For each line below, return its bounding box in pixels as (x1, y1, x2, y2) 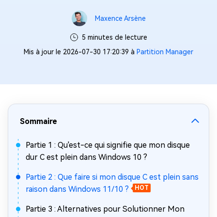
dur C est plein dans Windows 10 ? (26, 153, 147, 162)
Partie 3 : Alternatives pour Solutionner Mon (26, 204, 185, 214)
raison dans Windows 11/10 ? (26, 185, 129, 194)
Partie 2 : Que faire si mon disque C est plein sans (26, 172, 199, 182)
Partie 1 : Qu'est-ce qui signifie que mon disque (26, 140, 190, 150)
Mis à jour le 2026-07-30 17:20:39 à (24, 48, 137, 56)
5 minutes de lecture (81, 33, 147, 41)
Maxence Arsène (94, 15, 146, 22)
